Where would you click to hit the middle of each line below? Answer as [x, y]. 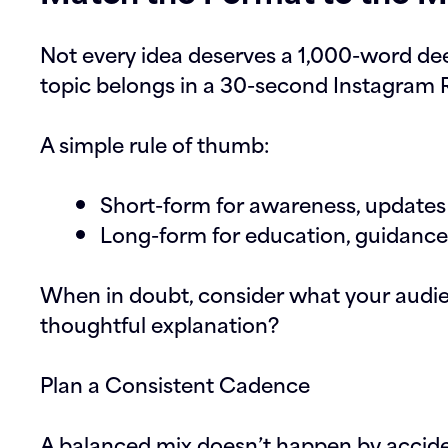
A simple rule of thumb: [154, 143]
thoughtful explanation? [159, 323]
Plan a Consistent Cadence [175, 383]
